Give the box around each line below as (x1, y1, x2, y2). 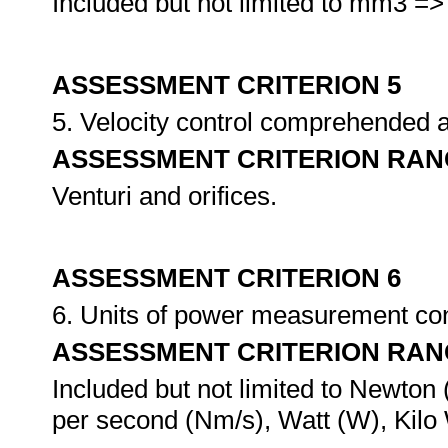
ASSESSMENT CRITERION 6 (52, 263, 401, 293)
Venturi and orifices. (52, 181, 277, 211)
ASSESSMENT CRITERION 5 (52, 70, 401, 100)
